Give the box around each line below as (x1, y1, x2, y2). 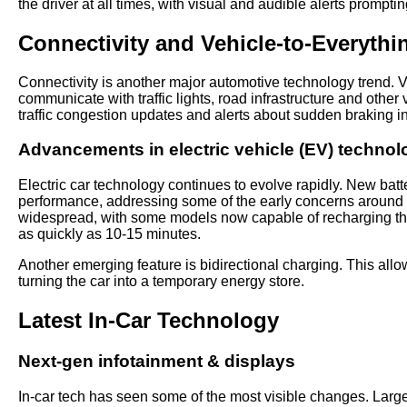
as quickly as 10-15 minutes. (18, 226, 201, 243)
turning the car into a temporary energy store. (18, 273, 304, 290)
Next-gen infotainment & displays (18, 352, 295, 371)
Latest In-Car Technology (18, 308, 279, 333)
